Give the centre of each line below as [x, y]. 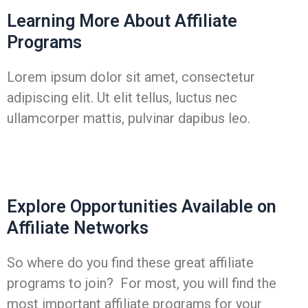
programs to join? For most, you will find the [142, 283]
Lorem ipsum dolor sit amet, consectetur [131, 77]
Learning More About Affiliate [122, 21]
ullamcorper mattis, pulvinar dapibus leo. [129, 118]
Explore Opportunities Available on [142, 206]
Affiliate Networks [78, 228]
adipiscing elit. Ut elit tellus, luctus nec [122, 97]
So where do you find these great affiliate [130, 262]
